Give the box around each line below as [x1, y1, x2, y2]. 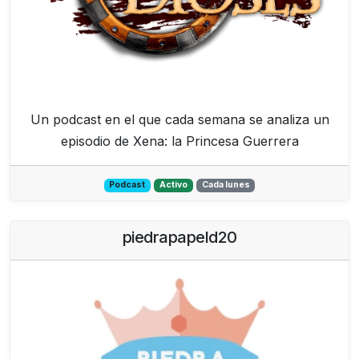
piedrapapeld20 [122, 228, 237, 248]
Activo [159, 179, 188, 191]
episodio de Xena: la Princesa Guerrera [60, 133, 299, 150]
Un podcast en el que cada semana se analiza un [30, 111, 329, 128]
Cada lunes [201, 179, 250, 191]
